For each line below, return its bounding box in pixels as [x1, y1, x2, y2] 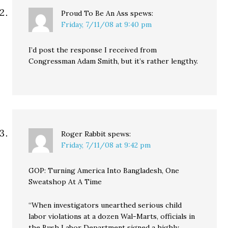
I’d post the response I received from [28, 45, 157, 54]
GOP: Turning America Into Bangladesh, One [28, 166, 180, 175]
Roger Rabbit [61, 129, 106, 138]
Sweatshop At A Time [28, 177, 102, 186]
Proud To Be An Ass [61, 9, 129, 18]
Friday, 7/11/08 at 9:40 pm [61, 20, 152, 29]
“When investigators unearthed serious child [28, 201, 182, 210]
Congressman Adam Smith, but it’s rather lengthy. [28, 56, 198, 66]
